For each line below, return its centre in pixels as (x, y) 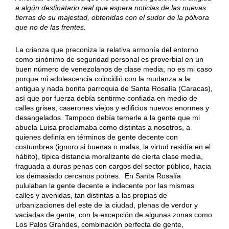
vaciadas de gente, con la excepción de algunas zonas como (113, 214)
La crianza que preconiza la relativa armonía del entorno (108, 49)
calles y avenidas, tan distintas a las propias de (92, 195)
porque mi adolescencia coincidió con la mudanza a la (102, 78)
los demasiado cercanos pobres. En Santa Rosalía (98, 176)
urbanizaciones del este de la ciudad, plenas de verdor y (106, 205)
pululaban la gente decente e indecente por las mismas (105, 185)
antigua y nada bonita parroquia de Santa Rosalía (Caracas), (114, 88)
